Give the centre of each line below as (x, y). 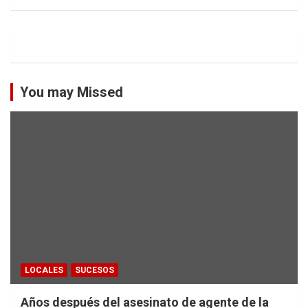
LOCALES (44, 270)
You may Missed (71, 92)
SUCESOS (95, 270)
